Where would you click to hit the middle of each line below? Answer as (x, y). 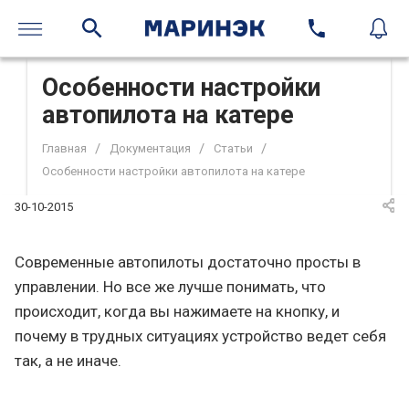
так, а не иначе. (68, 361)
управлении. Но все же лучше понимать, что (170, 287)
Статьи (233, 148)
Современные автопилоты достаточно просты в (188, 262)
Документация (150, 148)
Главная (64, 148)
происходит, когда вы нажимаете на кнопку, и (177, 312)
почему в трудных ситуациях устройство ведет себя (200, 336)
